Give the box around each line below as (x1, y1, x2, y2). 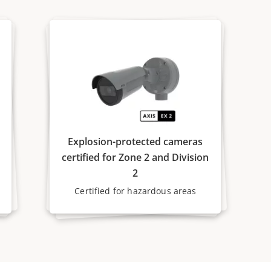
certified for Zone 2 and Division (62, 151, 209, 164)
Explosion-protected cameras (68, 135, 203, 148)
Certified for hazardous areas (74, 185, 197, 197)
